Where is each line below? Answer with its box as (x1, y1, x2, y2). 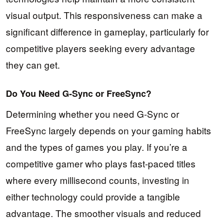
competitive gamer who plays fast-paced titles (6, 157, 196, 170)
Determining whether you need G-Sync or (6, 107, 179, 121)
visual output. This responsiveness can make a (6, 8, 202, 21)
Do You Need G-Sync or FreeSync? (6, 87, 151, 100)
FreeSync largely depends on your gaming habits (6, 124, 211, 137)
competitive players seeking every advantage (6, 41, 195, 54)
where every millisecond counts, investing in (6, 173, 189, 187)
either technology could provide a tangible (6, 190, 180, 203)
